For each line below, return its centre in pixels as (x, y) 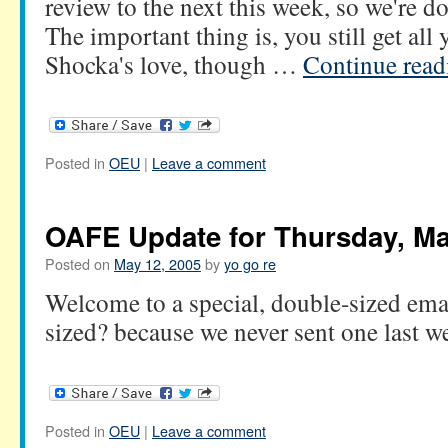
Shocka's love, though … (174, 64)
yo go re (250, 264)
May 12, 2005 (157, 264)
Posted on (77, 264)
